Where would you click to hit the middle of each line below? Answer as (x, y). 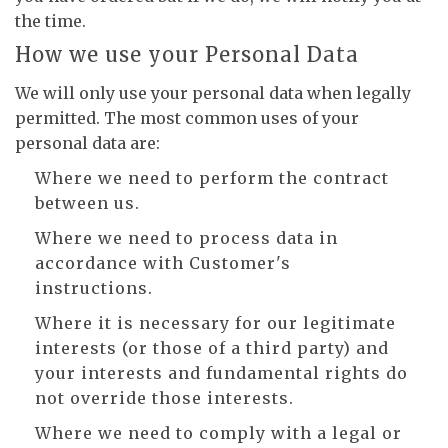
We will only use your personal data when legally (213, 93)
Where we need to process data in (186, 238)
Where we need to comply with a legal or (218, 433)
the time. (50, 21)
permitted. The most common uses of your (187, 118)
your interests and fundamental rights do (221, 373)
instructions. (94, 288)
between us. (87, 203)
